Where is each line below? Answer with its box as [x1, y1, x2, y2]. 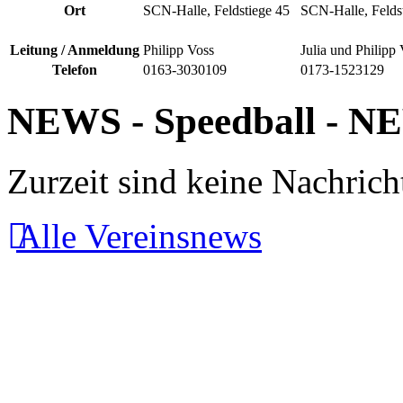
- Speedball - [121, 100, 348, 143]
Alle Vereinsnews [16, 216, 262, 255]
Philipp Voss [143, 42, 214, 58]
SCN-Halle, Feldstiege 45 [143, 3, 290, 19]
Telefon [52, 62, 97, 78]
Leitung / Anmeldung [10, 42, 139, 58]
